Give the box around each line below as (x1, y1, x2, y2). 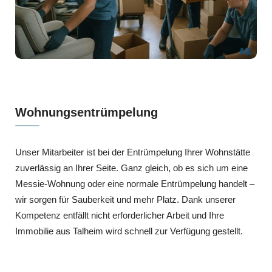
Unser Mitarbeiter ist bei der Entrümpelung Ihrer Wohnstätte (15, 146, 250, 157)
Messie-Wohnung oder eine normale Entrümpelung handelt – (15, 178, 254, 189)
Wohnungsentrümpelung (15, 105, 158, 119)
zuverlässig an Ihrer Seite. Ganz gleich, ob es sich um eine (15, 162, 248, 173)
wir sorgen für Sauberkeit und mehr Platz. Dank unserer (15, 194, 236, 205)
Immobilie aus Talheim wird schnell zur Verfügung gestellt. (15, 225, 243, 236)
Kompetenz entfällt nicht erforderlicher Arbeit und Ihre (15, 209, 224, 220)
